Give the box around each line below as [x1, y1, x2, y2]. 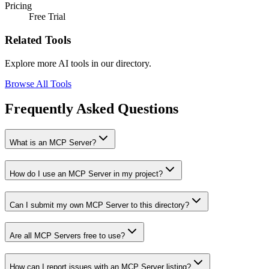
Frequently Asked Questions [5, 101, 178, 117]
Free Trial [29, 11, 65, 22]
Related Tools [5, 33, 71, 46]
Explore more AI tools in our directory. [5, 58, 151, 68]
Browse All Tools [5, 78, 71, 89]
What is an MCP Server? [10, 138, 96, 148]
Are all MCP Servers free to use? [10, 231, 125, 241]
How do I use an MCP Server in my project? [10, 169, 163, 179]
